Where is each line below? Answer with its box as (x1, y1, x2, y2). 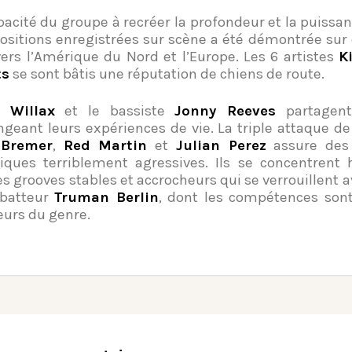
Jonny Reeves (174, 101, 276, 119)
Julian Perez (175, 136, 266, 154)
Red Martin (63, 136, 148, 154)
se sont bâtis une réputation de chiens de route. (9, 64, 324, 82)
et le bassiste (54, 101, 175, 119)
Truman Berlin (54, 188, 159, 206)
